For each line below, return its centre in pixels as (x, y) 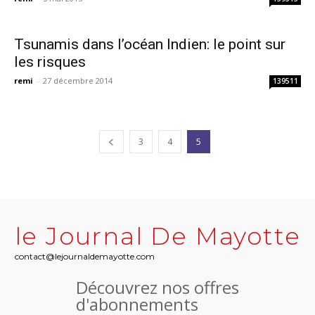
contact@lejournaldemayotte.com (84, 256)
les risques (50, 62)
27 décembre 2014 (78, 80)
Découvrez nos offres (157, 287)
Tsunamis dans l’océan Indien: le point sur (150, 44)
